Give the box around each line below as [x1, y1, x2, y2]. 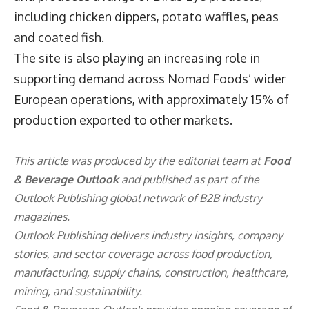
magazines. [14, 210, 70, 224]
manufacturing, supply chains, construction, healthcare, [14, 266, 288, 280]
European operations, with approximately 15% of [14, 92, 289, 108]
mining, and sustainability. [14, 284, 142, 299]
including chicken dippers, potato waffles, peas [14, 9, 279, 25]
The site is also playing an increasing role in [14, 50, 260, 66]
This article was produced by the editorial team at [14, 154, 263, 168]
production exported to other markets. [14, 112, 232, 128]
